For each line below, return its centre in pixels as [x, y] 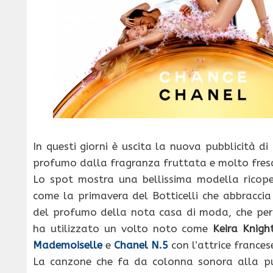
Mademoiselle [68, 245]
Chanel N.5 [143, 245]
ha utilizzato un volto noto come [121, 229]
